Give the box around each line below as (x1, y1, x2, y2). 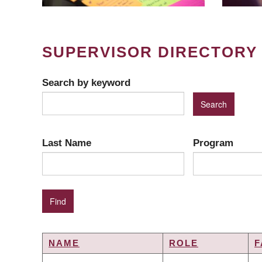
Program (193, 137, 233, 149)
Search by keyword (42, 77, 130, 88)
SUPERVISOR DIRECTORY (42, 43, 257, 61)
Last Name (42, 137, 91, 149)
